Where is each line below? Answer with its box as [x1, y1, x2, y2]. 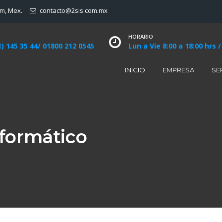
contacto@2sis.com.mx [40, 6, 108, 15]
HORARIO [128, 33, 153, 40]
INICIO [125, 66, 145, 74]
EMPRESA [163, 66, 194, 74]
